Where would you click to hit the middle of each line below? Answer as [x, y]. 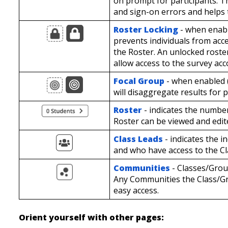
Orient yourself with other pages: [93, 218]
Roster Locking [146, 30]
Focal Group [139, 81]
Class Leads [138, 139]
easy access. [136, 191]
